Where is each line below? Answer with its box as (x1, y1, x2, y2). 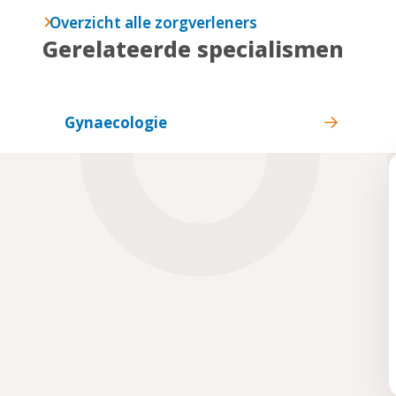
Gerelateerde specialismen (42, 33, 344, 64)
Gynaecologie (65, 112, 168, 133)
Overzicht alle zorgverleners (49, 11, 257, 33)
